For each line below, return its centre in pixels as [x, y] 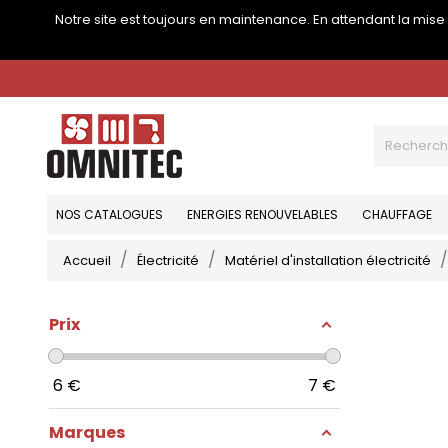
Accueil [87, 260]
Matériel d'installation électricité [328, 260]
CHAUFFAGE [397, 214]
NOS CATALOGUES [109, 214]
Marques [87, 432]
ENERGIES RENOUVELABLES [262, 214]
